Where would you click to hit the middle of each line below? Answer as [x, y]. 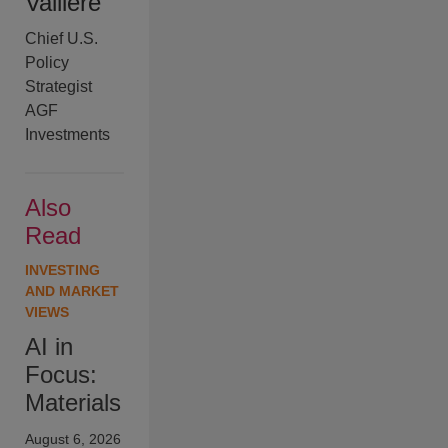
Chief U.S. [61, 39]
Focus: [61, 375]
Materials [73, 403]
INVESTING [62, 270]
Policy [47, 63]
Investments [67, 135]
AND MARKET [72, 291]
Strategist [58, 87]
